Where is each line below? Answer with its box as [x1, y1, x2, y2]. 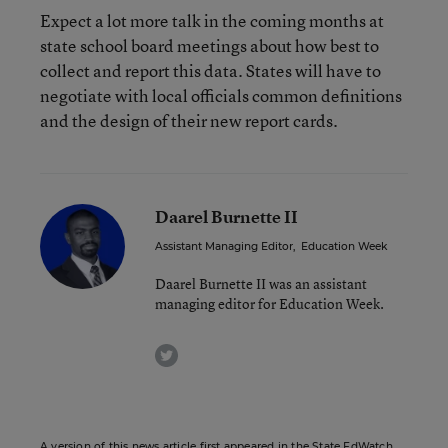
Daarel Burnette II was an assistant [155, 274, 367, 293]
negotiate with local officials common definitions [40, 84, 402, 107]
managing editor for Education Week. [155, 294, 384, 313]
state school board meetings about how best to [40, 34, 379, 57]
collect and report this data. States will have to [40, 59, 381, 82]
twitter [177, 340, 222, 362]
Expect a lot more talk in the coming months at [40, 9, 384, 32]
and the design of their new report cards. [40, 109, 338, 132]
